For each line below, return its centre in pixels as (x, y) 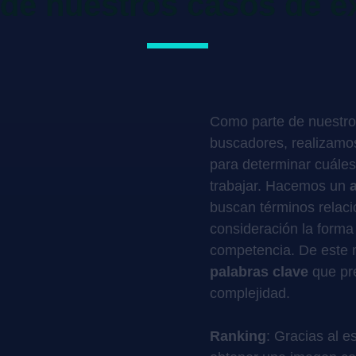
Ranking (238, 337)
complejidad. (250, 294)
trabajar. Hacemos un (280, 186)
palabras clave (259, 272)
